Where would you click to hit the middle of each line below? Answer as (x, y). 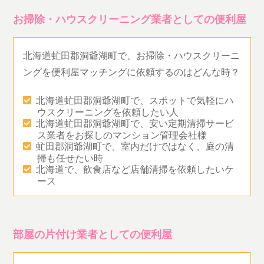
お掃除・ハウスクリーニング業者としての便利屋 (130, 18)
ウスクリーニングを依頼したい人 (108, 111)
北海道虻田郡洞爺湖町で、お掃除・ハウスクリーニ (132, 55)
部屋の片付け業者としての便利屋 (93, 233)
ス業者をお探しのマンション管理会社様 (122, 134)
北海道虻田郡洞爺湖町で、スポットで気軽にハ (135, 100)
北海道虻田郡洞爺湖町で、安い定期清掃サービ (135, 123)
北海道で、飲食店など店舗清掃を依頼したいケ (135, 169)
